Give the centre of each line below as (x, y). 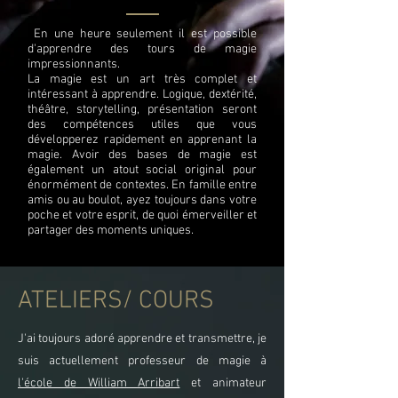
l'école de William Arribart (99, 383)
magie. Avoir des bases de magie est (142, 155)
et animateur (223, 383)
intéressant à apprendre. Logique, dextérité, (142, 95)
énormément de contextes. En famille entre (142, 185)
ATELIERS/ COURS (116, 301)
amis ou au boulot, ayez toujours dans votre (142, 200)
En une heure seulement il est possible (145, 34)
